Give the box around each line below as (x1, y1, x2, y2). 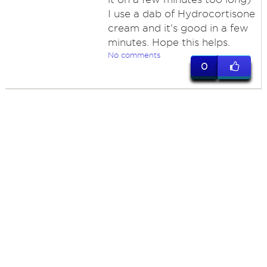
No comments (107, 51, 160, 59)
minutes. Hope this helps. (107, 37, 230, 48)
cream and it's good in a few (107, 23, 249, 33)
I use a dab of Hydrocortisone (107, 8, 255, 19)
